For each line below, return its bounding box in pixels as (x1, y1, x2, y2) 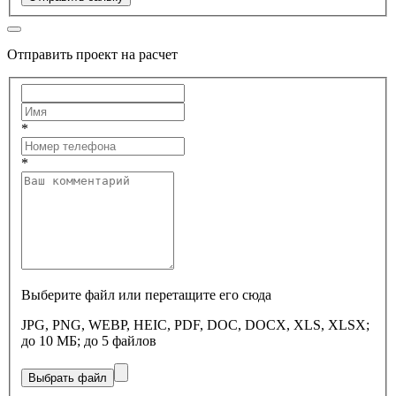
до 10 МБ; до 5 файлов (21, 332, 156, 348)
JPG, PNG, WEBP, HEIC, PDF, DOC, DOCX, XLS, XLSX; (21, 316, 369, 332)
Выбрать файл (28, 370, 107, 385)
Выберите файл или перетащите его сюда (21, 286, 271, 302)
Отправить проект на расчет (7, 47, 178, 63)
